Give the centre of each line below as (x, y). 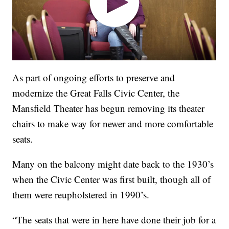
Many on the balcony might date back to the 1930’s (113, 164)
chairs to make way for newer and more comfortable (113, 124)
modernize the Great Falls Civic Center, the (96, 93)
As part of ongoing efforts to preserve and (94, 78)
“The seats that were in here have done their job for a (114, 220)
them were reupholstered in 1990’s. (81, 195)
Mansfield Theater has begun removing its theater (109, 108)
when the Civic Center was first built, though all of (112, 179)
